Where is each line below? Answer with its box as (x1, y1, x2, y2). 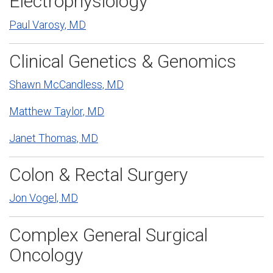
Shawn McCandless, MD (9, 78, 124, 91)
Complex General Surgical (9, 224, 208, 246)
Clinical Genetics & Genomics (9, 51, 236, 73)
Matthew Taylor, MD (9, 105, 104, 118)
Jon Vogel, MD (9, 191, 78, 205)
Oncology (9, 244, 83, 266)
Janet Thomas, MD (9, 131, 98, 144)
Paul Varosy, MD (9, 18, 86, 31)
